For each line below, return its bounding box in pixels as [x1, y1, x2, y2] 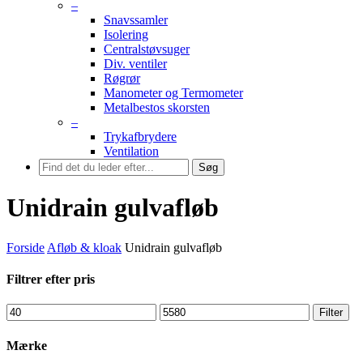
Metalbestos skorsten [104, 100, 210, 114]
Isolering [104, 28, 148, 41]
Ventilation [104, 144, 159, 158]
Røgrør [104, 71, 140, 85]
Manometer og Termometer [104, 86, 243, 100]
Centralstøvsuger [104, 42, 190, 56]
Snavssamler [104, 13, 168, 27]
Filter [319, 306, 343, 319]
